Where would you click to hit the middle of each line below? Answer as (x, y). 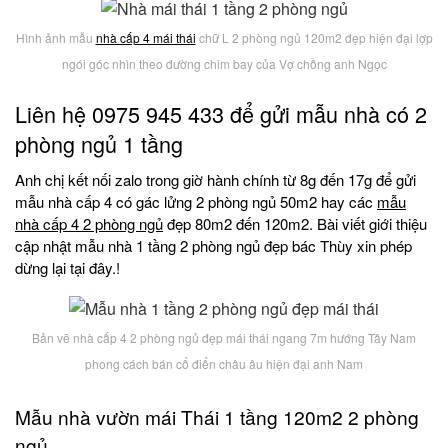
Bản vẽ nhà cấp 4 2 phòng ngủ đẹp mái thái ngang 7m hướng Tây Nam (224, 338)
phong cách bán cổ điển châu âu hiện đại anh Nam (224, 364)
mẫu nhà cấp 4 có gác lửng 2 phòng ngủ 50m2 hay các (196, 202)
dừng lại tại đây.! (67, 268)
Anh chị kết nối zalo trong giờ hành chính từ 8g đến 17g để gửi (215, 180)
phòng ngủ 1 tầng (99, 143)
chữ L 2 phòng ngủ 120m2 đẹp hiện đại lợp (314, 37)
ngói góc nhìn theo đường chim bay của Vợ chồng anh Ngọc (224, 63)
